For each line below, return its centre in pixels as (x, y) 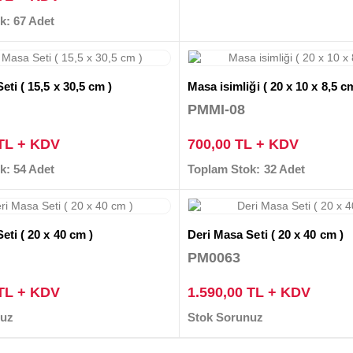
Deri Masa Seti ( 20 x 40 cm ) (265, 234)
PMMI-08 (216, 109)
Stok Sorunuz (225, 317)
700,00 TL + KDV (243, 144)
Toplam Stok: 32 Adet (246, 169)
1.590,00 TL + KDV (249, 292)
